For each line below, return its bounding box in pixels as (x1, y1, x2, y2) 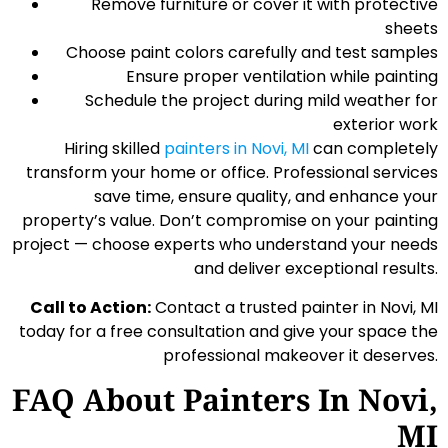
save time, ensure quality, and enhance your (94, 185, 438, 209)
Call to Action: (30, 295, 151, 319)
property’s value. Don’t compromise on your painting (22, 209, 438, 233)
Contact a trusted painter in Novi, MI (151, 295, 438, 319)
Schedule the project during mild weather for (85, 89, 438, 113)
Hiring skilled (64, 137, 164, 161)
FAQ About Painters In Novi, (12, 378, 438, 420)
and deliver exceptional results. (194, 257, 438, 281)
